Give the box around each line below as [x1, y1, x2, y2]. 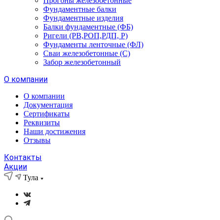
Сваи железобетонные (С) [43, 49, 130, 57]
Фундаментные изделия [43, 14, 123, 22]
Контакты [4, 153, 42, 162]
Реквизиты [24, 118, 60, 127]
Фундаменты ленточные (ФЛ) [43, 40, 143, 49]
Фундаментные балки [43, 5, 116, 13]
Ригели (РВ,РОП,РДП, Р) [43, 31, 128, 40]
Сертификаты [24, 110, 70, 118]
